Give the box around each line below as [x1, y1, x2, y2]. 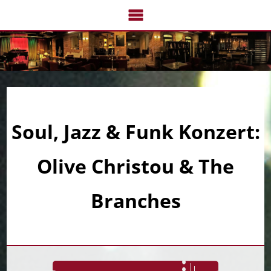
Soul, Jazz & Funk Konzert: [11, 119, 260, 145]
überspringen [135, 13, 197, 26]
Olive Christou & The [37, 153, 234, 180]
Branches [90, 188, 181, 214]
